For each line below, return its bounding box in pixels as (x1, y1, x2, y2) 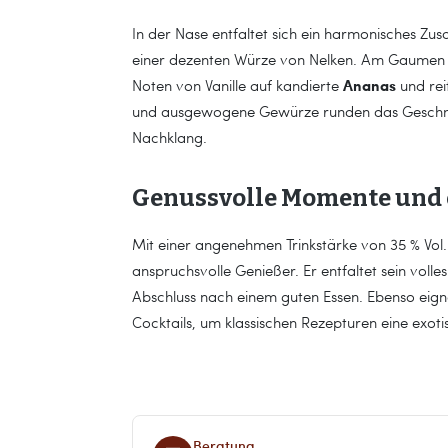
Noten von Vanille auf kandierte (132, 75, 343, 95)
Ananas (343, 74, 396, 96)
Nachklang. (132, 127, 207, 147)
